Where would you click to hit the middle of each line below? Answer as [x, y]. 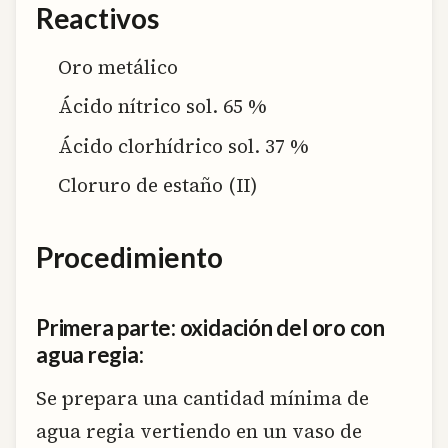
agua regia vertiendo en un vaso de [199, 431]
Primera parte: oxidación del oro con [211, 327]
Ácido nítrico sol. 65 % [163, 106]
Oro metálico [118, 66]
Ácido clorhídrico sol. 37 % [184, 145]
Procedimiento [129, 257]
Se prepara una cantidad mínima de [202, 398]
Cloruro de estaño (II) [158, 184]
